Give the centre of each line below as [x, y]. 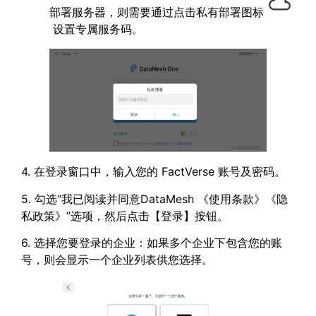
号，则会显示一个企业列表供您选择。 [117, 260]
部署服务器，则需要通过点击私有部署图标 [158, 12]
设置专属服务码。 [96, 29]
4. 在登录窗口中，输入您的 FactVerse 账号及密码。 [153, 172]
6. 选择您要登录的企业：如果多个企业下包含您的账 [152, 243]
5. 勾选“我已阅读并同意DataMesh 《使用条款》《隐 [154, 199]
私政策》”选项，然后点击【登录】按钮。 [125, 215]
